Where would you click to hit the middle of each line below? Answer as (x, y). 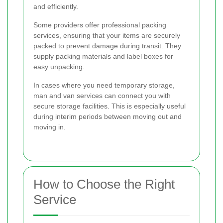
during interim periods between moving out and (108, 116)
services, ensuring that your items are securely (107, 35)
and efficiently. (56, 6)
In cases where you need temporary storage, (104, 85)
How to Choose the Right (104, 184)
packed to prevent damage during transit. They (107, 46)
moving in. (50, 127)
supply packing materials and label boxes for (103, 56)
